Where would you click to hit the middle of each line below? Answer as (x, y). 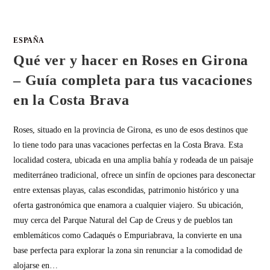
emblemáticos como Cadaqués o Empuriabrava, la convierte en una (128, 235)
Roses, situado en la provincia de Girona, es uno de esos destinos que (131, 130)
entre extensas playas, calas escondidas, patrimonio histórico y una (126, 190)
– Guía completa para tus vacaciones (133, 80)
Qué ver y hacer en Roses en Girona (131, 60)
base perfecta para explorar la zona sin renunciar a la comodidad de (128, 250)
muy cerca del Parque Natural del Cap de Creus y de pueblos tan (123, 220)
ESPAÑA (29, 40)
